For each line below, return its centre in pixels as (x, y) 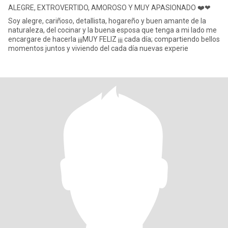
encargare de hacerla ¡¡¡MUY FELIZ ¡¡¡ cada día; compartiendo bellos (114, 39)
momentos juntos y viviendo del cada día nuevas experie (98, 48)
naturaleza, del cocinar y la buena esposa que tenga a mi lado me (112, 30)
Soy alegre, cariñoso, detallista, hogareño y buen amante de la (107, 21)
